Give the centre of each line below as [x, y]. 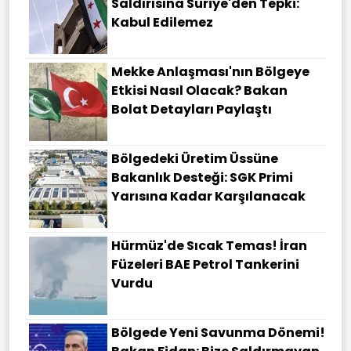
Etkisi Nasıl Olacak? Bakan [199, 91]
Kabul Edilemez [162, 23]
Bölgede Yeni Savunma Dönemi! [218, 333]
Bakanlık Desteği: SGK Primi [202, 178]
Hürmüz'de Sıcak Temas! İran [209, 246]
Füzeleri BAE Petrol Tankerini [205, 265]
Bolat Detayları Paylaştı [192, 110]
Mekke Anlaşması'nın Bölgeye [210, 72]
